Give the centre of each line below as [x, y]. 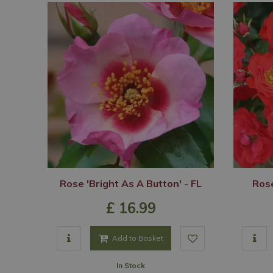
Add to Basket [137, 238]
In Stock [131, 265]
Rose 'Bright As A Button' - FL [131, 183]
